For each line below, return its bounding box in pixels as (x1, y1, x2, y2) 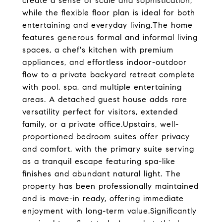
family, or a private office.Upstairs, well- (22, 119, 179, 129)
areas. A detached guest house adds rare (22, 95, 187, 104)
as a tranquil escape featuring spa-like (22, 157, 175, 166)
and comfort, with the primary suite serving (22, 144, 194, 154)
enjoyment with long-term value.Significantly (22, 206, 197, 216)
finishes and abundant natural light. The (22, 169, 181, 178)
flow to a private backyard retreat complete (22, 70, 195, 79)
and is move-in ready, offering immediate (22, 194, 184, 203)
